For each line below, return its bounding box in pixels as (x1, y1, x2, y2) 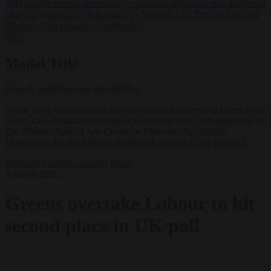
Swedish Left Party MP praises (141, 9, 258, 20)
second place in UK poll (5, 215, 200, 237)
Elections (5, 157, 40, 168)
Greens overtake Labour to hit (5, 192, 255, 215)
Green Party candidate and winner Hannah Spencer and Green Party (5, 104, 266, 115)
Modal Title (5, 56, 79, 72)
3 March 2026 (5, 168, 59, 179)
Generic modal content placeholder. (5, 83, 140, 94)
